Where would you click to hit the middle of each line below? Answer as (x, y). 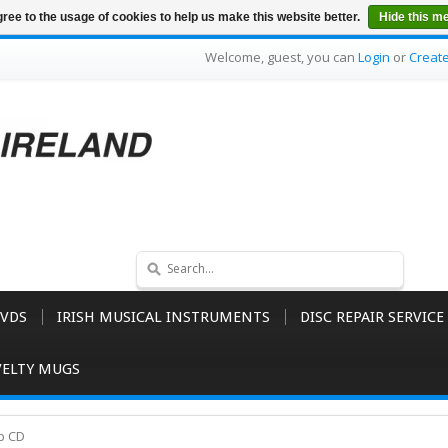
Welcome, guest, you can (281, 57)
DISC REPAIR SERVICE (372, 317)
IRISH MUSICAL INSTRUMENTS (163, 317)
